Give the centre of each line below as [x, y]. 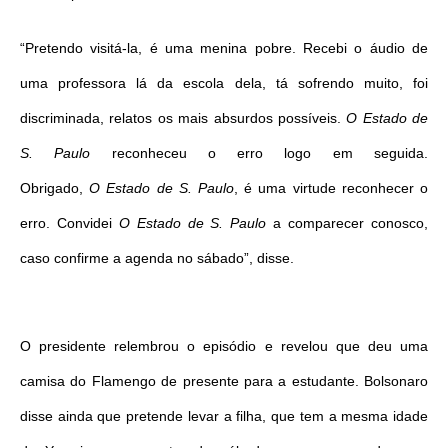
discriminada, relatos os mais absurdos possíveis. [183, 118]
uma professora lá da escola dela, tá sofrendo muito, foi [224, 83]
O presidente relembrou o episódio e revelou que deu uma [224, 346]
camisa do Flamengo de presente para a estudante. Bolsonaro [224, 381]
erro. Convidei [69, 223]
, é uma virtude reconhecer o [331, 188]
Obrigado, [55, 188]
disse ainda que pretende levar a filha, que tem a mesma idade [224, 416]
